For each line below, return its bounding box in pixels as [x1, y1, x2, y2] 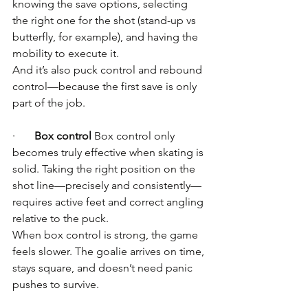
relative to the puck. [12, 212, 109, 225]
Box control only [91, 129, 177, 142]
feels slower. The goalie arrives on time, [12, 245, 207, 258]
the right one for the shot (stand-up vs [12, 14, 199, 27]
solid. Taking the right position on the [12, 162, 198, 175]
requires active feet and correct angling [12, 195, 206, 208]
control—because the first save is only [12, 80, 199, 93]
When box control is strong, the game [12, 228, 201, 241]
